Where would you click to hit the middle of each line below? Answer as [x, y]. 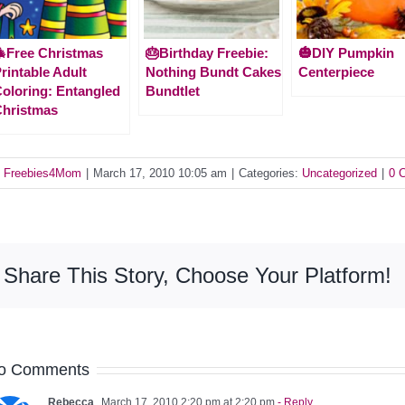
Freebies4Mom [42, 173]
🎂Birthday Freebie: [207, 52]
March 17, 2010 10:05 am [160, 173]
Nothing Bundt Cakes [213, 71]
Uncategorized [339, 173]
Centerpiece [336, 71]
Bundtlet [173, 90]
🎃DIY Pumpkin [346, 52]
